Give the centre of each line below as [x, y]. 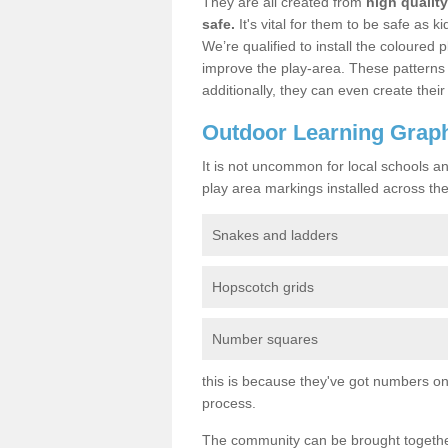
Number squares [265, 338]
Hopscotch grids [263, 286]
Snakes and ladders [275, 234]
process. [229, 402]
